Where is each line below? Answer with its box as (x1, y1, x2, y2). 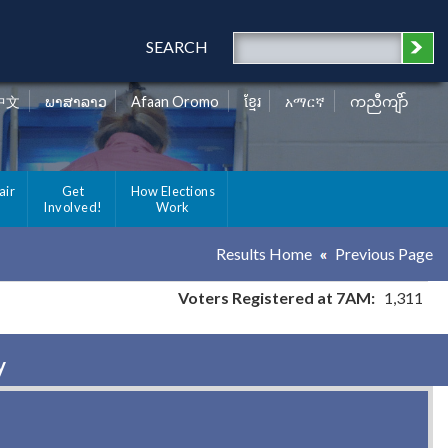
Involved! (43, 199, 103, 216)
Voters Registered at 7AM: (178, 288, 375, 308)
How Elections (130, 183, 215, 200)
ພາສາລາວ (44, 93, 107, 111)
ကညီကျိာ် (350, 93, 409, 111)
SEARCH (145, 37, 208, 56)
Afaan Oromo (131, 93, 220, 111)
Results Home (216, 244, 312, 264)
